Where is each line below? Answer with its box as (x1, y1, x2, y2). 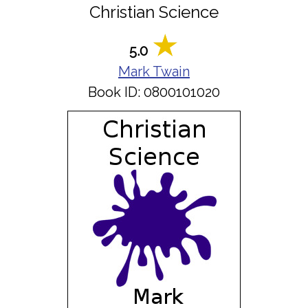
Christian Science (89, 2, 219, 22)
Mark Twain (118, 63, 190, 80)
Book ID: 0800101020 (88, 84, 220, 100)
